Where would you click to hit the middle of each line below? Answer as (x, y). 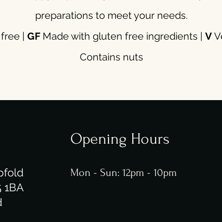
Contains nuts (111, 57)
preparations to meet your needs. (111, 15)
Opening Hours (120, 139)
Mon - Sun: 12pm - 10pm (124, 172)
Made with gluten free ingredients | (122, 36)
